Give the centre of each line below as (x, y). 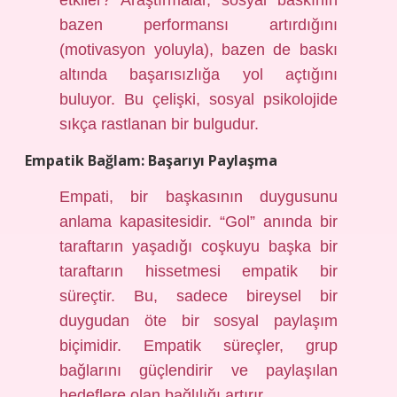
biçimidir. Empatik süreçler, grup (198, 346)
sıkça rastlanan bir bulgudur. (160, 124)
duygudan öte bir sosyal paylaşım (198, 321)
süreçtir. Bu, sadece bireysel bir (198, 296)
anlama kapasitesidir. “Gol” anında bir (198, 222)
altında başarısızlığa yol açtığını (198, 74)
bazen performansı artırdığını (198, 25)
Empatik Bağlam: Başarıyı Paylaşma (151, 160)
